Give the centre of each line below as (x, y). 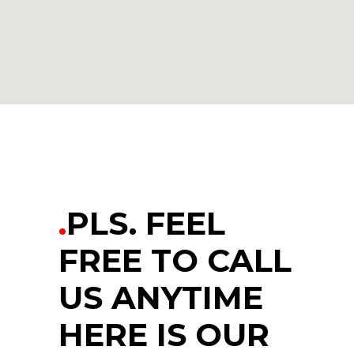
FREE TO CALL (175, 260)
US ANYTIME (161, 298)
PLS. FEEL (146, 223)
